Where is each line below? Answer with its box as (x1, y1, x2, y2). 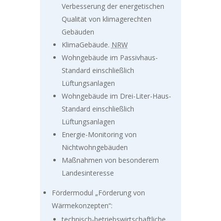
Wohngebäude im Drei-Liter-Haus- (61, 91, 171, 101)
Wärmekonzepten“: (51, 201, 112, 211)
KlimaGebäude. (61, 40, 110, 50)
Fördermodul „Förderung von (51, 188, 145, 198)
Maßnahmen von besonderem (61, 155, 159, 165)
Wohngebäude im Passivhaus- (61, 53, 158, 63)
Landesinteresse (61, 168, 114, 178)
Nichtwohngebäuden (61, 143, 128, 152)
